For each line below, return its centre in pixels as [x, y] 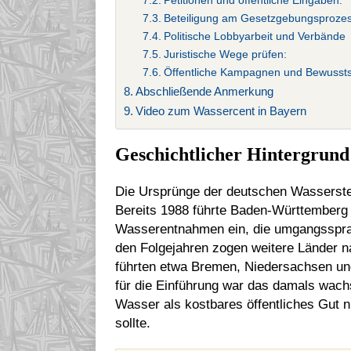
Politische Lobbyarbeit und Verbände [254, 37]
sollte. [133, 324]
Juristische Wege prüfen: [225, 55]
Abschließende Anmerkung [205, 92]
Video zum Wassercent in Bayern [221, 111]
